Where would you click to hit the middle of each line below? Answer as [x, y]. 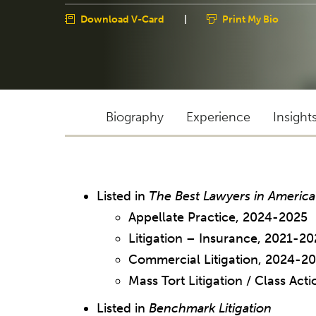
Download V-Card [122, 19]
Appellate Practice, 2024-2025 [218, 217]
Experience [218, 117]
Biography [135, 117]
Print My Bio [250, 19]
